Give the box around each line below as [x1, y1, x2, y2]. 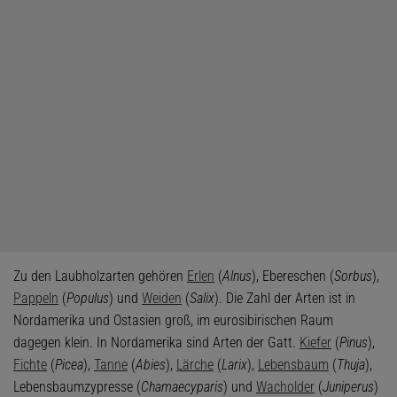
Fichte [13, 356, 47, 374]
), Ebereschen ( [252, 268, 334, 285]
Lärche [176, 356, 214, 374]
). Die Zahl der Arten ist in [214, 290, 355, 307]
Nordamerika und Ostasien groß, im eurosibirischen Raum [13, 312, 333, 330]
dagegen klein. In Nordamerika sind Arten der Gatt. [13, 334, 300, 352]
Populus [66, 290, 109, 307]
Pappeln [13, 290, 58, 307]
